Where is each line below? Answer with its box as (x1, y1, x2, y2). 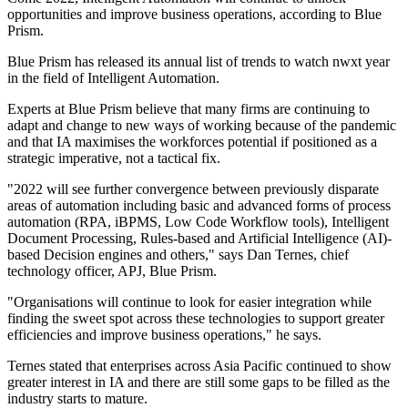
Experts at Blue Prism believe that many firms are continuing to (7, 101, 370, 117)
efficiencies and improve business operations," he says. (7, 327, 321, 343)
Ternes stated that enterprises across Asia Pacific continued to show (7, 358, 392, 374)
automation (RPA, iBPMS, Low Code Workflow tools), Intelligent (7, 214, 389, 230)
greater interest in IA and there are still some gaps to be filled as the (7, 374, 390, 391)
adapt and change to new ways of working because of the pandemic (7, 117, 396, 134)
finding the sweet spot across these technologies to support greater (7, 311, 384, 327)
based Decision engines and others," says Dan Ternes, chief (7, 247, 349, 263)
